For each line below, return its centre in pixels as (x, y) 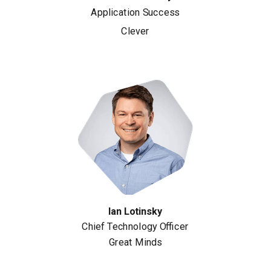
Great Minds (135, 242)
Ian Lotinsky (135, 211)
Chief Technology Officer (135, 226)
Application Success (135, 12)
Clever (135, 31)
